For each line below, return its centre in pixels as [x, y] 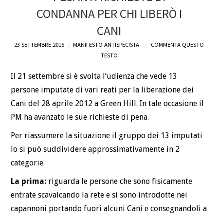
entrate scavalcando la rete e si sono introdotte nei [99, 195]
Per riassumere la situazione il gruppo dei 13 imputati [107, 135]
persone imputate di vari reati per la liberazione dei [102, 90]
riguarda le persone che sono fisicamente [119, 181]
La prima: [29, 181]
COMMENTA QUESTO [177, 45]
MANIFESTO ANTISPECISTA [106, 45]
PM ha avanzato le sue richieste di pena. [80, 117]
